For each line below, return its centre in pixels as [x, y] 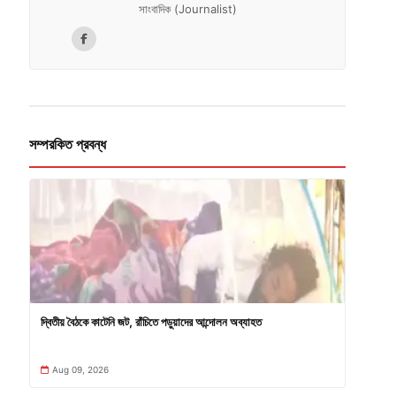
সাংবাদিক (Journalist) [187, 9]
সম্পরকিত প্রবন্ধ [67, 145]
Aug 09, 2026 [80, 370]
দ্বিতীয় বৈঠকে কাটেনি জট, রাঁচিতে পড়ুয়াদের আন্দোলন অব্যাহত [151, 322]
